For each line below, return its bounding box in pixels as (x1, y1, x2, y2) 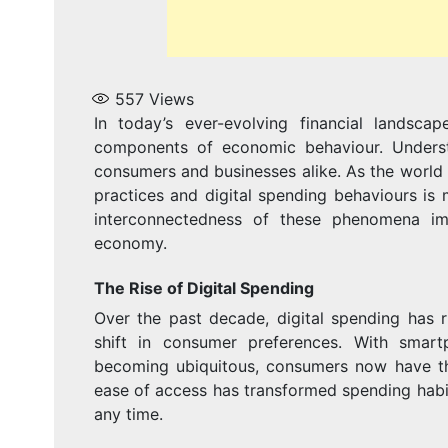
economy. (93, 232, 167, 253)
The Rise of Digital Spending (93, 277, 314, 298)
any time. (93, 403, 163, 424)
